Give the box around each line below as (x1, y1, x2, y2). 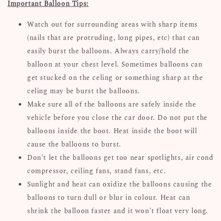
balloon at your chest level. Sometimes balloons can (27, 59, 203, 70)
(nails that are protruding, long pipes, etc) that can (27, 32, 200, 43)
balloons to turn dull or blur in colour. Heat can (27, 192, 190, 203)
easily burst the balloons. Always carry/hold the (27, 45, 189, 56)
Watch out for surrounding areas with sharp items (27, 19, 198, 30)
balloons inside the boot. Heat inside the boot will (27, 125, 197, 136)
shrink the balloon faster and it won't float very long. (27, 205, 209, 216)
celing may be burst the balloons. (27, 85, 143, 96)
